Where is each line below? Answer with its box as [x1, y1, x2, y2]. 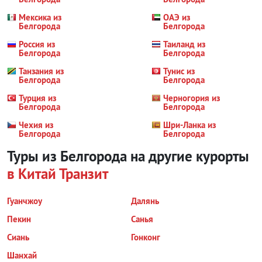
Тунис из [163, 65, 195, 77]
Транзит [56, 164, 108, 184]
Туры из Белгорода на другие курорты [7, 147, 249, 166]
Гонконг [131, 232, 160, 243]
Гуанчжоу [7, 195, 42, 207]
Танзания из [19, 65, 64, 77]
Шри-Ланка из [163, 119, 216, 131]
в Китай [7, 164, 56, 184]
